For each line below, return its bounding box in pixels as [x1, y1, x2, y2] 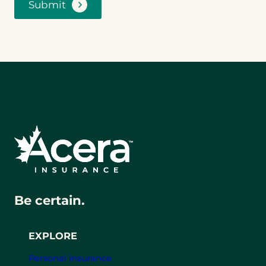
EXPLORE [28, 229, 77, 242]
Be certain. [14, 192, 85, 208]
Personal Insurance [28, 252, 112, 264]
